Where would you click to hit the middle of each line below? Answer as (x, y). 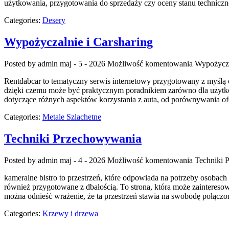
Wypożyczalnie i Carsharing (78, 42)
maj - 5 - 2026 (83, 64)
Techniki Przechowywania (73, 139)
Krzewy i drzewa (70, 213)
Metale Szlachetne (72, 117)
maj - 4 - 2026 (83, 160)
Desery (54, 20)
